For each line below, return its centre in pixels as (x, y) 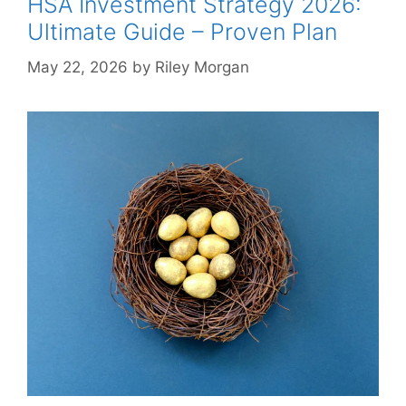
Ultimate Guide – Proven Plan (182, 32)
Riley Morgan (202, 67)
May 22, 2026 (77, 67)
